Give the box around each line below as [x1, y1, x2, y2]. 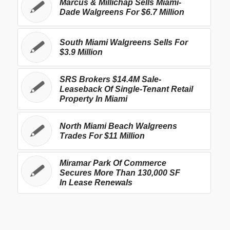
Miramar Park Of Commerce [59, 158, 166, 167]
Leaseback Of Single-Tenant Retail [59, 84, 193, 93]
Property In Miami [59, 94, 127, 103]
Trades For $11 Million [59, 131, 145, 140]
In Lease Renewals [59, 178, 132, 187]
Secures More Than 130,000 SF [59, 168, 180, 177]
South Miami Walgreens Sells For [59, 37, 188, 47]
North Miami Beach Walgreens [59, 121, 177, 130]
